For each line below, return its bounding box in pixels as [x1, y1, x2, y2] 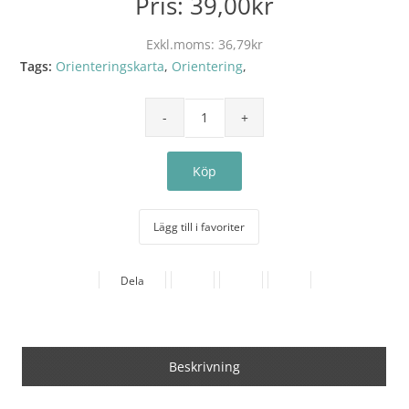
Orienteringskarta [56, 58, 165, 75]
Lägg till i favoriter [153, 218, 245, 235]
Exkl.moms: [146, 36, 218, 53]
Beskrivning [168, 357, 240, 375]
